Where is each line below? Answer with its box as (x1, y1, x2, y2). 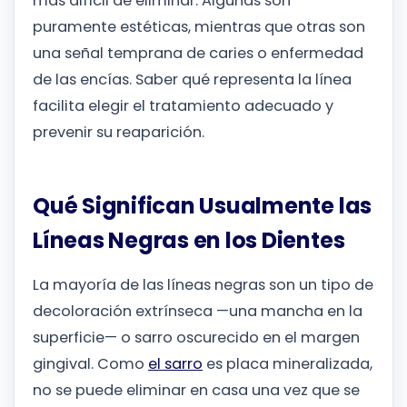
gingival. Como (33, 352, 148, 374)
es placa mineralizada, (203, 352, 372, 374)
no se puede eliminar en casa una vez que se (33, 379, 360, 401)
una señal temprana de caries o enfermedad (33, 43, 363, 65)
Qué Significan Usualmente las (33, 191, 372, 222)
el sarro (148, 352, 203, 374)
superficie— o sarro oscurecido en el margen (33, 326, 360, 348)
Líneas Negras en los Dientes (33, 225, 345, 256)
